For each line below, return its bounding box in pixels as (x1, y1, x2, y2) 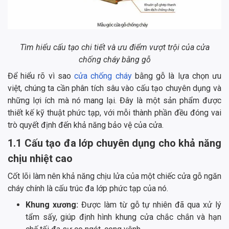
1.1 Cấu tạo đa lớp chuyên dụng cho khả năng (8, 136, 221, 149)
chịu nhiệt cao (8, 152, 73, 165)
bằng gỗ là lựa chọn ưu (131, 71, 222, 81)
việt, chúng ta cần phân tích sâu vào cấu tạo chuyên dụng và (8, 83, 221, 93)
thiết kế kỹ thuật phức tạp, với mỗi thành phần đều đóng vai (8, 107, 221, 118)
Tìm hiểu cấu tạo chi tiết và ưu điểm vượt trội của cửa (19, 42, 210, 52)
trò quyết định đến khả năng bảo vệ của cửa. (8, 120, 164, 130)
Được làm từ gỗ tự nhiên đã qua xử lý (81, 199, 222, 210)
